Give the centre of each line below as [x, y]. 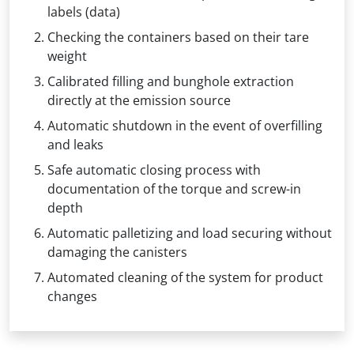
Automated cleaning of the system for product [185, 277]
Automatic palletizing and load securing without [190, 233]
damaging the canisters [117, 252]
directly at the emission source [139, 100]
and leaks [75, 144]
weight [67, 56]
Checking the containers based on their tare [178, 37]
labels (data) [84, 11]
